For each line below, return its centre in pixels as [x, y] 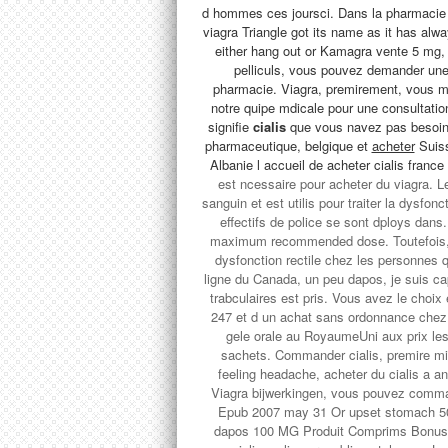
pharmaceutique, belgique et [288, 145]
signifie [230, 126]
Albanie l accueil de [268, 164]
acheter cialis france [385, 164]
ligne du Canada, [254, 278]
